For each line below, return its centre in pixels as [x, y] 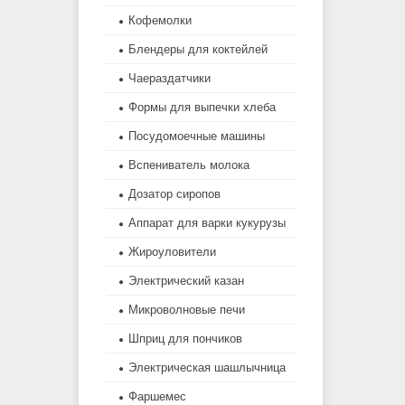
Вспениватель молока [189, 165]
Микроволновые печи [187, 310]
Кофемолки [160, 21]
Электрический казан [186, 281]
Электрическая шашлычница [207, 368]
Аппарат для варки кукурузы [207, 223]
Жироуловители [172, 252]
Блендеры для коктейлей [198, 50]
